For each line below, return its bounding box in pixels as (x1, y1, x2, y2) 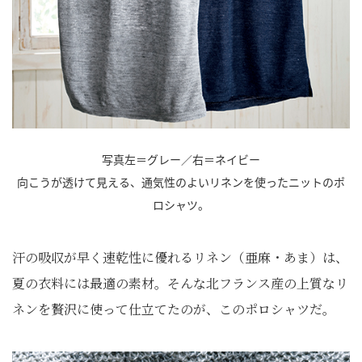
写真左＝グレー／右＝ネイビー (102, 151, 260, 167)
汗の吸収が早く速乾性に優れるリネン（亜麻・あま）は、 (12, 248, 348, 267)
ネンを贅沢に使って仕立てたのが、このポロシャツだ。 (12, 300, 335, 318)
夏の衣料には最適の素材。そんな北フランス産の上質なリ (12, 274, 348, 293)
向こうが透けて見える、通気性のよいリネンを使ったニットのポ (17, 174, 345, 190)
